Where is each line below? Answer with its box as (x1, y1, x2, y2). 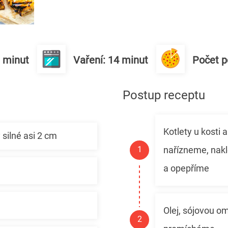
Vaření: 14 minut (73, 53, 148, 66)
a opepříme (163, 162, 209, 174)
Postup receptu (122, 88, 205, 102)
